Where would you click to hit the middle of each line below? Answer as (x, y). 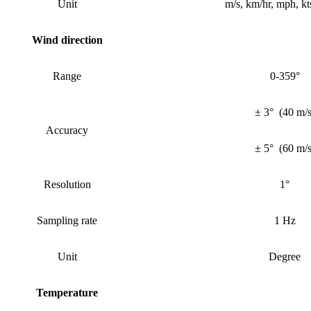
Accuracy (67, 130)
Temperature (67, 292)
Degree (285, 256)
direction (82, 40)
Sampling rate (67, 220)
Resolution (67, 184)
